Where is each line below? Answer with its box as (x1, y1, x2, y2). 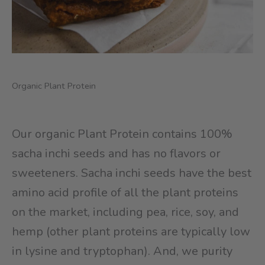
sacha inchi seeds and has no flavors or (12, 145, 221, 161)
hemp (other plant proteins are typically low (12, 223, 250, 240)
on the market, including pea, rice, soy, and (12, 203, 239, 220)
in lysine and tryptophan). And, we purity (12, 243, 232, 259)
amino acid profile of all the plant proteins (12, 184, 238, 201)
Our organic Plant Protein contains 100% (12, 125, 232, 142)
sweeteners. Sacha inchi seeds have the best (12, 164, 251, 181)
